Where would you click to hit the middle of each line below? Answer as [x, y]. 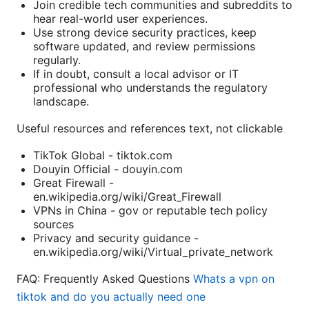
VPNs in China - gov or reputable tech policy [150, 211]
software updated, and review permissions [144, 47]
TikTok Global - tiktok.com [103, 156]
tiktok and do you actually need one [111, 297]
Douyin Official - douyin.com [108, 169]
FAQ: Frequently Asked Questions [105, 279]
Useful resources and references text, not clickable [150, 129]
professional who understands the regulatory [150, 88]
